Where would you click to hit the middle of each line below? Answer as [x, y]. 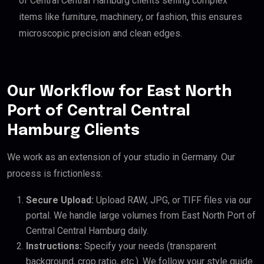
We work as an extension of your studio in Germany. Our [121, 157]
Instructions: [54, 246]
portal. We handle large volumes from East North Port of [141, 216]
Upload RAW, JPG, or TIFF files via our [173, 200]
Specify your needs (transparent [149, 246]
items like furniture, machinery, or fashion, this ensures [131, 17]
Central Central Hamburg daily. [87, 231]
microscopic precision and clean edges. [100, 34]
